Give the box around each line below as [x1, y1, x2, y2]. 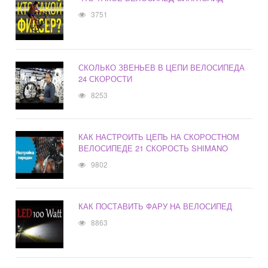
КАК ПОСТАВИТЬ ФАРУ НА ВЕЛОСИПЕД [78, 200, 233, 212]
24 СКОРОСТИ [78, 73, 133, 85]
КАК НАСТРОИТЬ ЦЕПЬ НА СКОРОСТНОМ [78, 131, 240, 143]
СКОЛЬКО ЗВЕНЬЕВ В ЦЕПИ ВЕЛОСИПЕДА [78, 62, 245, 74]
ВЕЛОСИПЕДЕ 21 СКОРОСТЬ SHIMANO [78, 142, 229, 154]
